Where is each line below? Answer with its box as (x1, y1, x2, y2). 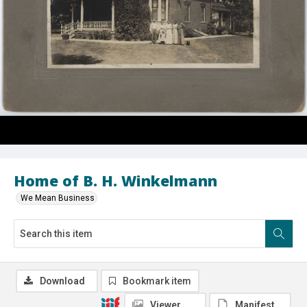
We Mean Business (21, 193, 95, 203)
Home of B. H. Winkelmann (14, 170, 217, 191)
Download (40, 275, 85, 286)
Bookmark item (123, 275, 191, 286)
